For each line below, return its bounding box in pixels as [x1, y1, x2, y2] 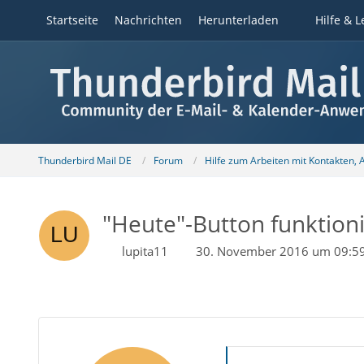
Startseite [45, 12, 98, 28]
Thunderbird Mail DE [37, 153, 132, 167]
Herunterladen [197, 12, 279, 28]
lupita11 [121, 243, 168, 259]
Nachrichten [114, 12, 182, 28]
